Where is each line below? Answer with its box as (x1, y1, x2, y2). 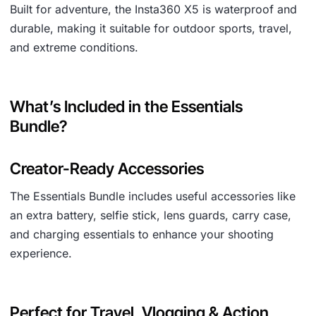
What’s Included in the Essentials (10, 97, 243, 116)
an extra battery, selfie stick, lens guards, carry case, (10, 208, 291, 222)
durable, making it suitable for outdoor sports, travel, (10, 21, 292, 35)
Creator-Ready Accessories (10, 159, 204, 178)
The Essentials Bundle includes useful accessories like (10, 189, 296, 203)
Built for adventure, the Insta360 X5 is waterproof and (10, 2, 297, 16)
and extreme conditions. (10, 40, 138, 54)
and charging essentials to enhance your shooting (10, 227, 274, 241)
